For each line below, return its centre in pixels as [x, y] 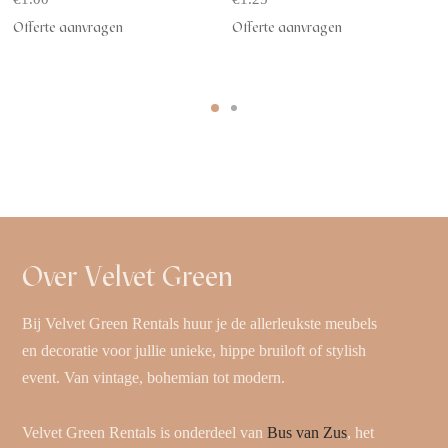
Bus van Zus [307, 432]
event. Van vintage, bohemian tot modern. [154, 377]
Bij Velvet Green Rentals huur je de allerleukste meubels [200, 323]
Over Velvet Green [128, 275]
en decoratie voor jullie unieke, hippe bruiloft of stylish [194, 350]
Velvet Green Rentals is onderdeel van [145, 432]
